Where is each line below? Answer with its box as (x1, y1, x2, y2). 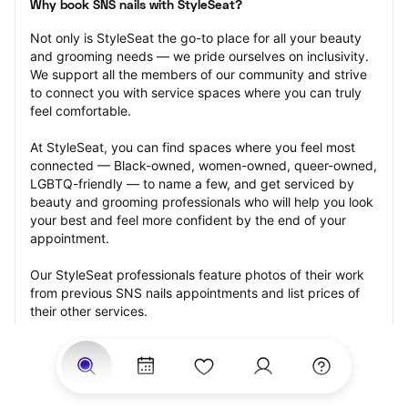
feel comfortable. (30, 103, 131, 118)
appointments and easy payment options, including (30, 358, 335, 373)
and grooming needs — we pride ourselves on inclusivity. (30, 48, 369, 64)
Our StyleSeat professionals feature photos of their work (30, 267, 364, 282)
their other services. (30, 303, 148, 319)
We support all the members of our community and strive (30, 66, 367, 82)
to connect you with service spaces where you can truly (30, 85, 362, 100)
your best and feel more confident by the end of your (30, 212, 346, 228)
